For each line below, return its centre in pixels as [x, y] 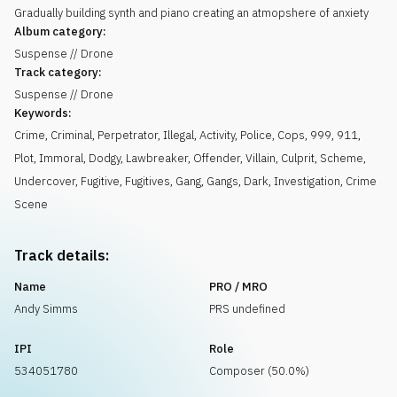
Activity [217, 135]
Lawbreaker [157, 158]
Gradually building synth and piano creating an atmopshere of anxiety [191, 13]
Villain [261, 158]
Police [256, 135]
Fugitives [148, 181]
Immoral [61, 158]
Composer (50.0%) [259, 371]
